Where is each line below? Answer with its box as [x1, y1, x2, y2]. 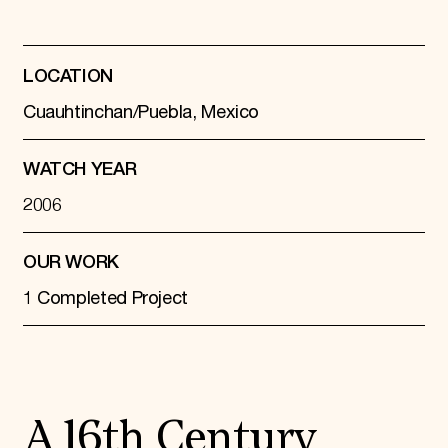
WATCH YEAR [22, 161, 137, 180]
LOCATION [22, 67, 114, 86]
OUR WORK [22, 254, 120, 273]
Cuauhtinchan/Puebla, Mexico [22, 101, 260, 124]
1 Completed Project [22, 288, 188, 311]
